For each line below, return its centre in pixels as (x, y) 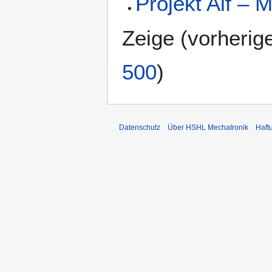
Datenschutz (140, 128)
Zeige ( (155, 38)
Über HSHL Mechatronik (208, 128)
